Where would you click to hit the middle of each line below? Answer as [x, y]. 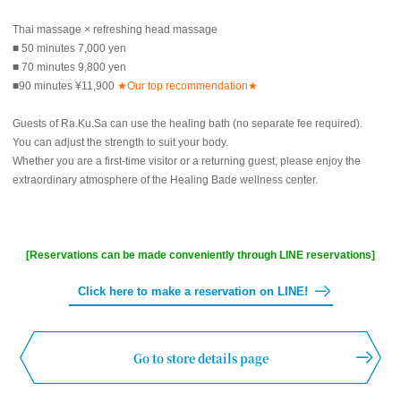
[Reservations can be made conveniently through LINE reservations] [200, 256]
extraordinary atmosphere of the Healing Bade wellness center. [165, 180]
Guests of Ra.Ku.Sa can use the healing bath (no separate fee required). [188, 124]
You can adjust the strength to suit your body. [120, 143]
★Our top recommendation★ [188, 86]
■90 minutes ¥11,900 [65, 86]
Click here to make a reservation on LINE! [192, 292]
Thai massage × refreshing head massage [115, 30]
